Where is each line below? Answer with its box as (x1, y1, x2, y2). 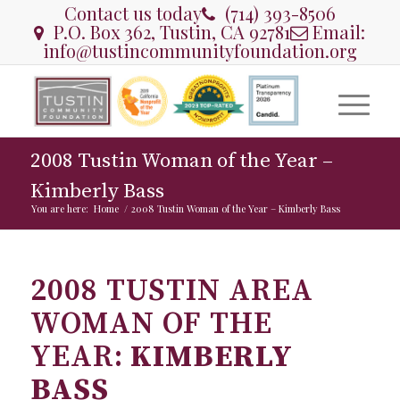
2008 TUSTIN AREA (29, 272, 313, 310)
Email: (308, 20, 366, 44)
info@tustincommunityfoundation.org (42, 38, 357, 62)
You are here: (30, 202, 88, 215)
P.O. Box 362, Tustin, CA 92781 (49, 20, 291, 44)
